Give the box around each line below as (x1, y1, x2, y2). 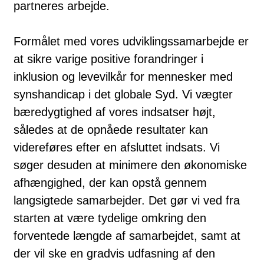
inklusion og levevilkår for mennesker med (14, 70, 233, 83)
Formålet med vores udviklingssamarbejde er (14, 34, 249, 48)
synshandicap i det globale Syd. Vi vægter (14, 87, 233, 101)
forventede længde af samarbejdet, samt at (14, 229, 240, 242)
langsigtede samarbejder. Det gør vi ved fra (14, 193, 240, 207)
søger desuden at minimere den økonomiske (14, 158, 247, 171)
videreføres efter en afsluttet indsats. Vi (14, 140, 220, 154)
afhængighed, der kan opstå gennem (14, 176, 207, 189)
